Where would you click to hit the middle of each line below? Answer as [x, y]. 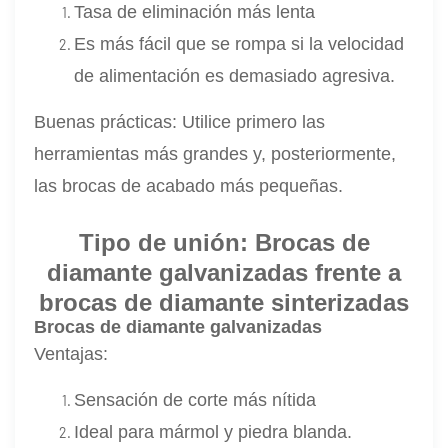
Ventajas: [71, 354]
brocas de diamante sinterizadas [224, 303]
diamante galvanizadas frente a [224, 273]
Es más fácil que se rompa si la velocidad [239, 44]
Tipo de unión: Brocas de [224, 243]
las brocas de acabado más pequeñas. [189, 186]
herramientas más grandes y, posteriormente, [215, 154]
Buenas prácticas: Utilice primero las [180, 122]
